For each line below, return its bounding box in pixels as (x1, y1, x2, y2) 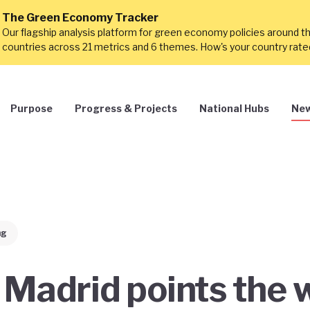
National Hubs (199, 102, 269, 114)
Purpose (10, 102, 53, 114)
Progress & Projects (75, 102, 177, 114)
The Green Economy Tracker (2, 11, 158, 24)
